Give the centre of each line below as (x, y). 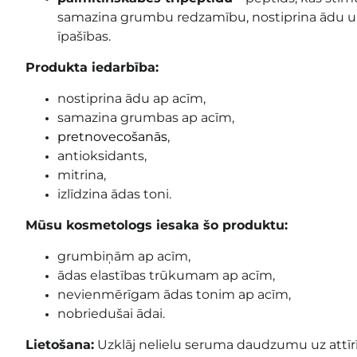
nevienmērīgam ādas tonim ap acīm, (174, 294)
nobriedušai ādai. (111, 313)
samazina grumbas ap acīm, (146, 117)
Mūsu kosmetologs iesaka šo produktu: (157, 225)
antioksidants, (102, 155)
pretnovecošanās (112, 136)
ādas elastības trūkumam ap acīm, (166, 275)
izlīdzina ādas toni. (114, 194)
